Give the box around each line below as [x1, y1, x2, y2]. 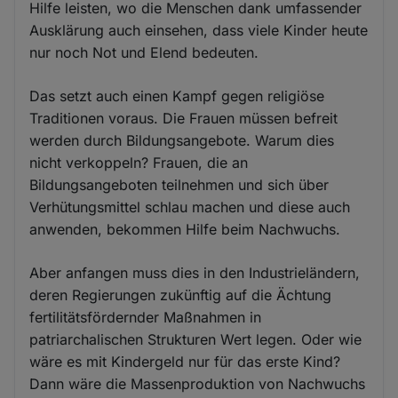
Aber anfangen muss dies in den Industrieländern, [29, 264, 361, 283]
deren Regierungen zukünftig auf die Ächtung [29, 286, 332, 305]
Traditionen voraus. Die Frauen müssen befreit [29, 109, 338, 128]
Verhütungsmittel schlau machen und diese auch [29, 198, 351, 217]
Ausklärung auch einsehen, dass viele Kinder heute [29, 21, 369, 40]
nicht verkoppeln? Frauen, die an [29, 154, 249, 172]
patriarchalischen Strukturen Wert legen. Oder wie [29, 330, 362, 349]
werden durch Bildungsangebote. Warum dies [29, 131, 335, 150]
